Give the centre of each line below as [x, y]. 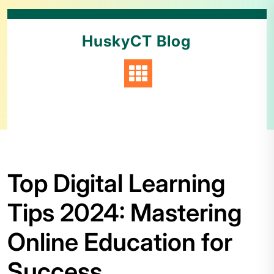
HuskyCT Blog [136, 41]
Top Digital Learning [116, 183]
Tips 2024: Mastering [124, 213]
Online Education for [120, 242]
